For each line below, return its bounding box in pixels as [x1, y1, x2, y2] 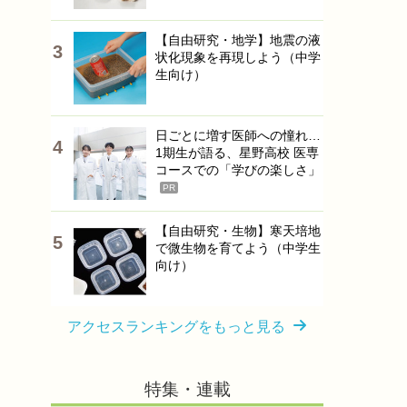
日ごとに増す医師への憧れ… [155, 128, 321, 143]
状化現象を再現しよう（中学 [155, 50, 321, 65]
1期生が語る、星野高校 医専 [155, 145, 319, 160]
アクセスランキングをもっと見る [67, 319, 285, 334]
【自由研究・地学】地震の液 [155, 33, 321, 47]
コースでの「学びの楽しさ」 [155, 163, 321, 177]
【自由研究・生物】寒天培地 [155, 223, 321, 238]
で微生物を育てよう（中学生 [155, 241, 321, 255]
